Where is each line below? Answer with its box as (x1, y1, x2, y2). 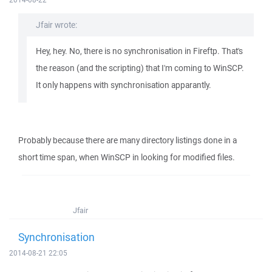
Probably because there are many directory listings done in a (18, 135, 237, 146)
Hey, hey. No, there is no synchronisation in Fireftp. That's (36, 46, 243, 56)
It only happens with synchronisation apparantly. (36, 80, 211, 90)
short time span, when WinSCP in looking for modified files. (18, 152, 235, 163)
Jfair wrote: (36, 19, 77, 30)
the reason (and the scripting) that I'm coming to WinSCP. (36, 63, 244, 73)
